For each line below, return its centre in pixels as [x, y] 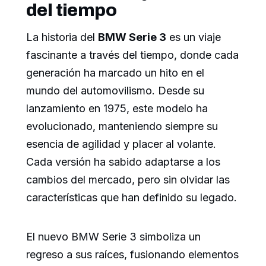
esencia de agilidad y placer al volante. [121, 144]
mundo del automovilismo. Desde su [115, 90]
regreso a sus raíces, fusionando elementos [132, 254]
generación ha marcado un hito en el [115, 72]
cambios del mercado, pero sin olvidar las [128, 179]
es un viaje [194, 37]
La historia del [62, 37]
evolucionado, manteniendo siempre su [122, 126]
